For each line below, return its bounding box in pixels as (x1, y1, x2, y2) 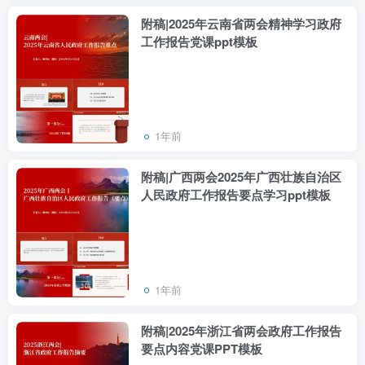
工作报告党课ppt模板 (141, 32, 257, 51)
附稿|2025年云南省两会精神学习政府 (141, 14, 341, 33)
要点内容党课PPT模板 (141, 340, 262, 358)
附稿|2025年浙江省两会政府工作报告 (141, 322, 341, 340)
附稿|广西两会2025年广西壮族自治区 (141, 168, 341, 187)
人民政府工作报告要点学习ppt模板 (141, 186, 331, 204)
